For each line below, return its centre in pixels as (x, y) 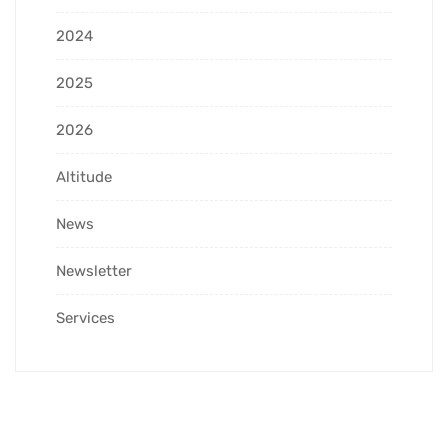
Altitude (84, 176)
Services (85, 317)
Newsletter (94, 270)
